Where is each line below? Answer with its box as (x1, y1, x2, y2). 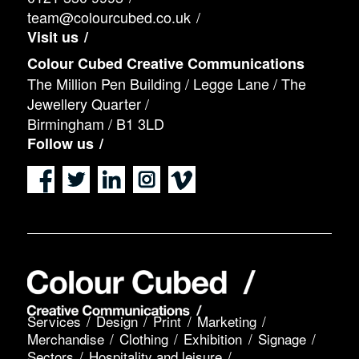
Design (95, 310, 138, 331)
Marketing (196, 310, 256, 331)
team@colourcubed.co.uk (26, 6, 191, 28)
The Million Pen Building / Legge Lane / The (26, 72, 306, 94)
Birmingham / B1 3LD (26, 112, 164, 134)
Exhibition (184, 328, 243, 349)
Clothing (119, 328, 168, 349)
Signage (257, 328, 306, 349)
